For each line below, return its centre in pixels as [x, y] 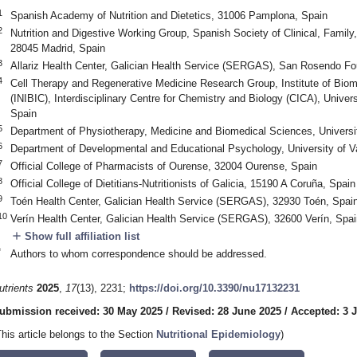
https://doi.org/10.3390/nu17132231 [214, 288]
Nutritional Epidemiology [218, 335]
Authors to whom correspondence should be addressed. [138, 253]
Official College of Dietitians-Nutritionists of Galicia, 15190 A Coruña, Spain [182, 183]
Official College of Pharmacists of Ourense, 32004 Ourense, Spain [163, 166]
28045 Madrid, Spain [57, 48]
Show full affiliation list [80, 236]
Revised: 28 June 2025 [227, 312]
